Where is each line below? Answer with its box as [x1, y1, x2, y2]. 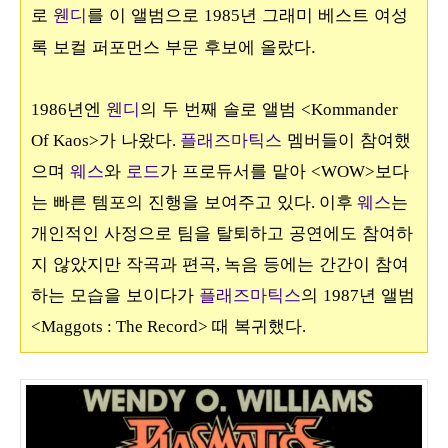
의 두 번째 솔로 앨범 [140, 99, 301, 120]
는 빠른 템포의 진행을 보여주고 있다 [31, 192, 311, 213]
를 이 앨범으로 [87, 4, 204, 26]
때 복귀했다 [212, 316, 302, 337]
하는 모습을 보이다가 [31, 285, 199, 306]
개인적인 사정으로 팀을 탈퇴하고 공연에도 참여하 [31, 223, 413, 244]
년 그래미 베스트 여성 [240, 4, 408, 26]
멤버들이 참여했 [282, 130, 411, 151]
